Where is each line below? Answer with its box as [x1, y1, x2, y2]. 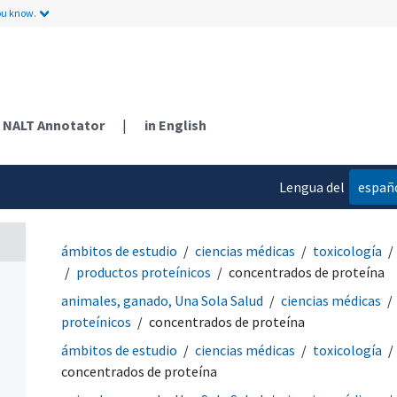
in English [144, 115, 206, 134]
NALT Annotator [3, 115, 105, 134]
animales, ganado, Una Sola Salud [61, 291, 263, 309]
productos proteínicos [76, 262, 211, 281]
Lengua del [279, 177, 346, 196]
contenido [283, 213, 346, 231]
